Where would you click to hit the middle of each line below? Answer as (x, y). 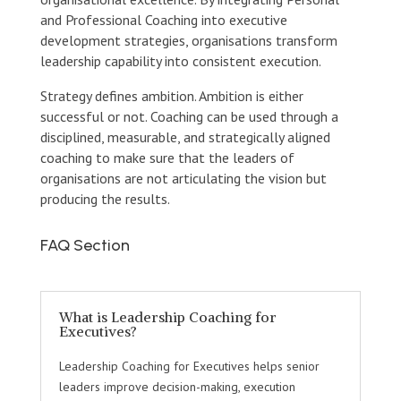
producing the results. (105, 198)
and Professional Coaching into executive (163, 19)
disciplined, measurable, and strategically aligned (185, 137)
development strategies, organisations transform (188, 40)
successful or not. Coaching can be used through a (189, 116)
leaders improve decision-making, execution (177, 386)
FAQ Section (85, 245)
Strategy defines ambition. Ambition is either (171, 95)
